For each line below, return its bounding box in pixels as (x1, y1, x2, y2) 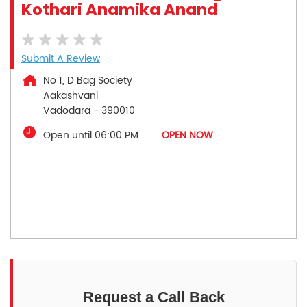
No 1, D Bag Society (43, 72, 132, 88)
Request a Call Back (82, 288, 225, 306)
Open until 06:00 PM (43, 127, 138, 143)
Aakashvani (43, 87, 98, 103)
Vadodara (43, 102, 90, 119)
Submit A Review (21, 50, 100, 66)
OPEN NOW (162, 127, 213, 143)
